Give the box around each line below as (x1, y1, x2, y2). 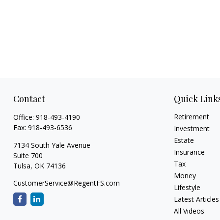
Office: (13, 112, 36, 122)
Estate (174, 135, 194, 145)
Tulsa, (13, 161, 32, 170)
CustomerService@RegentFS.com (13, 178, 120, 188)
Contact (13, 92, 45, 105)
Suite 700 (13, 150, 43, 160)
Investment (174, 123, 210, 133)
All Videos (174, 206, 205, 216)
